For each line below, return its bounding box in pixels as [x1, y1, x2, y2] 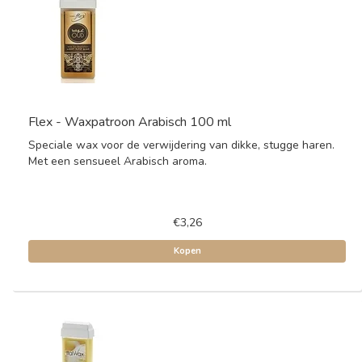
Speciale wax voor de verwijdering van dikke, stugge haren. [28, 137, 335, 153]
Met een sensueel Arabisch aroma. [28, 154, 207, 169]
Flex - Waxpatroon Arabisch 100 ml [28, 113, 231, 131]
